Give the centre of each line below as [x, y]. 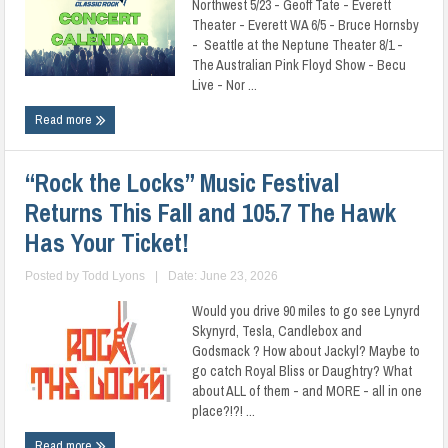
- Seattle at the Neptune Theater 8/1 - [298, 45]
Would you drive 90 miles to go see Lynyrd [306, 311]
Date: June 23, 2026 [223, 276]
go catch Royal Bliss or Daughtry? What [302, 371]
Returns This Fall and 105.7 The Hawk [211, 213]
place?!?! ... [224, 411]
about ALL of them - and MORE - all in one [307, 391]
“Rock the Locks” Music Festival [182, 183]
